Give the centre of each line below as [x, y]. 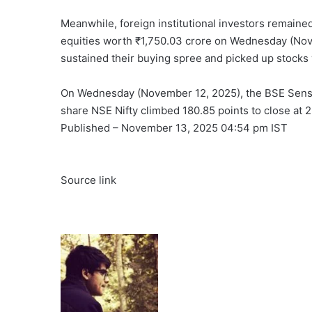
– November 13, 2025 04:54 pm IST [200, 127]
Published [87, 127]
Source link [88, 180]
